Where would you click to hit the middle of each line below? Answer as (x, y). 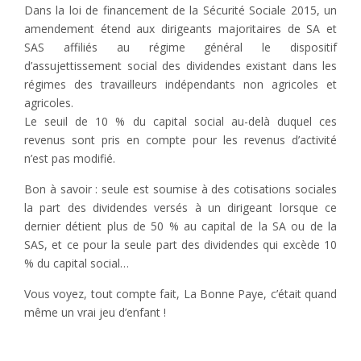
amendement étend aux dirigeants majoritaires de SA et (180, 29)
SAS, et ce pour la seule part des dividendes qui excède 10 (180, 245)
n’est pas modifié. (70, 159)
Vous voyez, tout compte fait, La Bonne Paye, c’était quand (180, 294)
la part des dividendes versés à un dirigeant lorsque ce (180, 208)
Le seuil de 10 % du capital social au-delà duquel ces (180, 122)
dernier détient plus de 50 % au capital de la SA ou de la (180, 226)
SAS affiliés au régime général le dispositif (180, 48)
